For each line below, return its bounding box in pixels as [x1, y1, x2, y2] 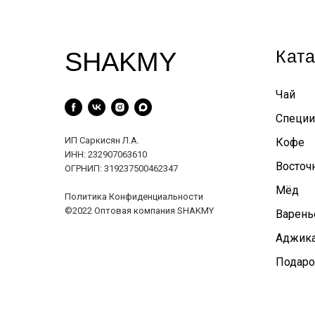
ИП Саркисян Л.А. [65, 134, 139, 146]
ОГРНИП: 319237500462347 [65, 162, 178, 174]
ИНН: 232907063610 [65, 148, 147, 160]
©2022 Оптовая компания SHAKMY [65, 205, 214, 216]
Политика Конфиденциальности [65, 191, 203, 202]
